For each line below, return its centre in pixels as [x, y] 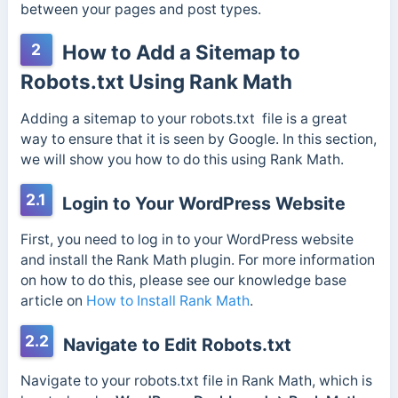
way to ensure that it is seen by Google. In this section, [198, 139]
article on [53, 300]
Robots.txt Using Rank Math [156, 81]
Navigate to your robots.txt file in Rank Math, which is [196, 380]
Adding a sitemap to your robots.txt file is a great [183, 119]
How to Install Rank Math [167, 300]
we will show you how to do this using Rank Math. [182, 159]
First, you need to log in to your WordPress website [187, 239]
